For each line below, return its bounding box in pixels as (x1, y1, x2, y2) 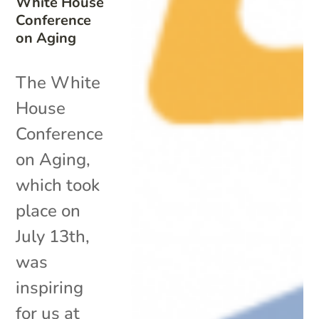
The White (16, 70, 101, 94)
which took (16, 173, 100, 197)
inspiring (16, 276, 84, 299)
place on (16, 199, 81, 222)
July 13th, (16, 224, 90, 248)
